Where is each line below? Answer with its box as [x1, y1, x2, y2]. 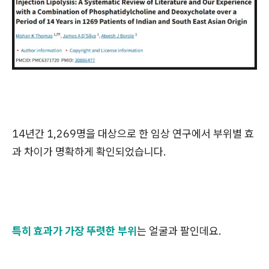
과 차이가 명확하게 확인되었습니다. [12, 144, 166, 159]
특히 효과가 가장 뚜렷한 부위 [12, 223, 137, 238]
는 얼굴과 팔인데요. [137, 223, 222, 238]
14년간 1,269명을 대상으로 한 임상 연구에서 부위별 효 [12, 126, 254, 141]
